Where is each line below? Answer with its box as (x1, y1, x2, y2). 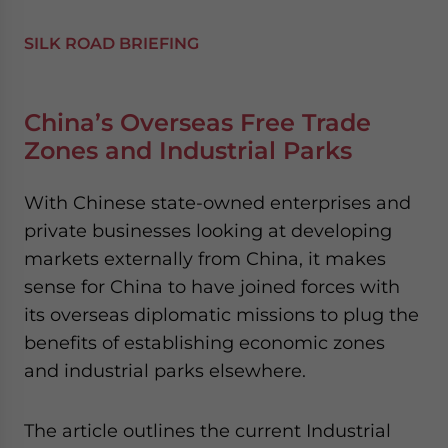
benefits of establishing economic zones (24, 331, 385, 353)
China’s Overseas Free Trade (24, 107, 371, 137)
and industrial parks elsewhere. (24, 359, 306, 381)
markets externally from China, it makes (24, 247, 386, 269)
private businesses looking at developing (24, 219, 392, 241)
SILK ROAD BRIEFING (24, 33, 199, 53)
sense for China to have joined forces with (24, 275, 400, 297)
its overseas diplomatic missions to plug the (24, 303, 419, 325)
